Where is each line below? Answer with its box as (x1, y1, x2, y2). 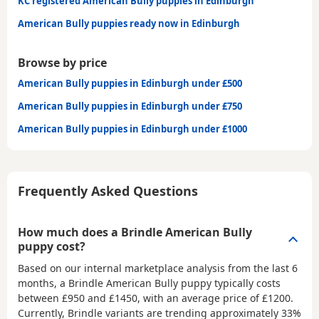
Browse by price (18, 55, 107, 71)
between (18, 291, 62, 305)
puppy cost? (18, 239, 85, 255)
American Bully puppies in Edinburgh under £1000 (18, 122, 247, 136)
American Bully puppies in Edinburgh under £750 (18, 100, 242, 113)
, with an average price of (137, 291, 262, 305)
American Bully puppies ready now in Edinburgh (18, 17, 240, 31)
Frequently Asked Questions (18, 182, 198, 200)
